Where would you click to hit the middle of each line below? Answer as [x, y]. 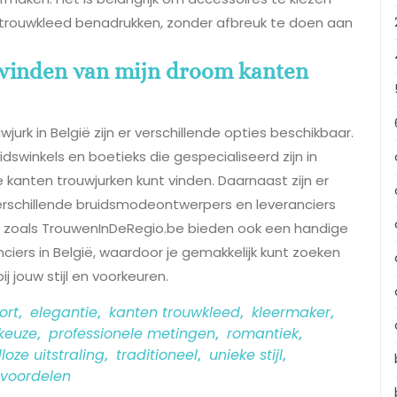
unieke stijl [246, 354]
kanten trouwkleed [175, 312]
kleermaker [291, 312]
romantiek [263, 333]
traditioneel [157, 354]
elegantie [64, 312]
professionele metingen [132, 333]
